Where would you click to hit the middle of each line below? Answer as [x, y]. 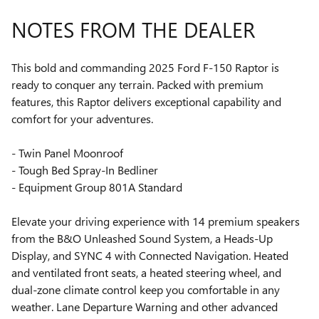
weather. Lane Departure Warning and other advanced [145, 307]
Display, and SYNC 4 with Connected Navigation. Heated [150, 256]
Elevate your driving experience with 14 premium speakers [156, 221]
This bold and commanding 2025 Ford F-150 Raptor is [145, 68]
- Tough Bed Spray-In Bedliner [85, 170]
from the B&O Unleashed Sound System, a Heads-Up [142, 239]
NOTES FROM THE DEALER [133, 30]
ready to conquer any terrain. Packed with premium [137, 85]
